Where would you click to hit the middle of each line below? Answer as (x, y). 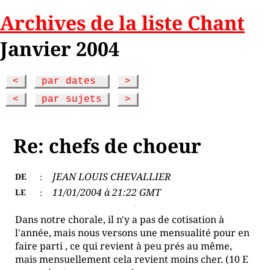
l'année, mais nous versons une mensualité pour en (133, 233)
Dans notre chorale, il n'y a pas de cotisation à (120, 219)
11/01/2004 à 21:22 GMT (107, 192)
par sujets (72, 99)
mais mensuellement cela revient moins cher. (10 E (132, 259)
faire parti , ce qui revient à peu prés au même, (124, 246)
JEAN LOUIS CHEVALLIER (112, 177)
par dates (72, 81)
